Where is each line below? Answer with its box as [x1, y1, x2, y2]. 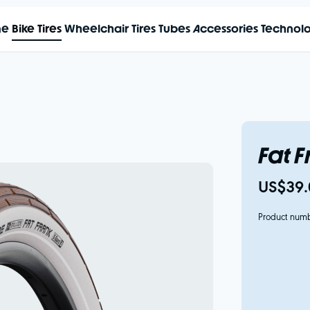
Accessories [192, 22, 258, 35]
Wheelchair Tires [64, 22, 156, 35]
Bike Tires [11, 22, 62, 35]
